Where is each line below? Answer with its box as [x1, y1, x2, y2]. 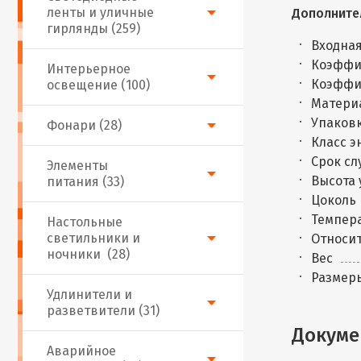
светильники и [47, 230, 140, 246]
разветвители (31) [47, 303, 160, 318]
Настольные [47, 214, 122, 230]
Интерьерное [47, 61, 131, 77]
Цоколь [311, 193, 356, 208]
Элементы [47, 158, 108, 173]
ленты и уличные [47, 5, 154, 20]
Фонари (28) [47, 118, 122, 133]
